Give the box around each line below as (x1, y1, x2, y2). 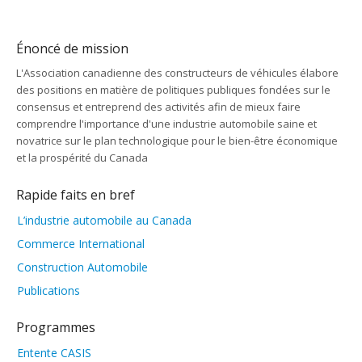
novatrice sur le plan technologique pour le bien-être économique (16, 133, 338, 148)
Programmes (16, 318, 95, 336)
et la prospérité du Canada (16, 149, 148, 165)
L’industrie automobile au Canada (17, 212, 192, 228)
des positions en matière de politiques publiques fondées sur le (16, 82, 330, 97)
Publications (17, 282, 80, 298)
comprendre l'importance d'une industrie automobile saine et (16, 116, 317, 131)
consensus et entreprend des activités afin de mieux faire (16, 99, 301, 114)
